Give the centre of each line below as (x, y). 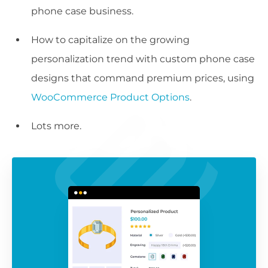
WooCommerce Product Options (110, 98)
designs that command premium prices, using (143, 78)
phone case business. (82, 11)
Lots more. (56, 126)
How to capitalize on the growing (110, 40)
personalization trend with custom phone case (143, 59)
